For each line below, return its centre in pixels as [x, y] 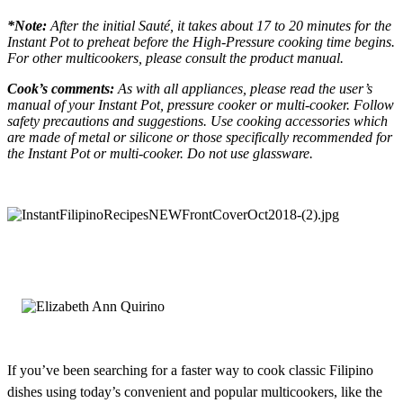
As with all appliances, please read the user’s [243, 89]
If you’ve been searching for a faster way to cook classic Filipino [190, 371]
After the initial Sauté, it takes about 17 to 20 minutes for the [219, 26]
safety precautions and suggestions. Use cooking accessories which [197, 121]
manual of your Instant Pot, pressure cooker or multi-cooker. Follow [201, 105]
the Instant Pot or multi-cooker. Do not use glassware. [160, 154]
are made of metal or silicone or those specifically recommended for [200, 138]
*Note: [27, 26]
